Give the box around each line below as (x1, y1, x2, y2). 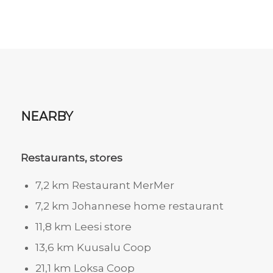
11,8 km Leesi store (35, 221, 132, 233)
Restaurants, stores (20, 151, 122, 164)
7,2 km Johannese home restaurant (35, 200, 224, 213)
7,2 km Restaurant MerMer (35, 179, 174, 192)
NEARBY (20, 109, 73, 124)
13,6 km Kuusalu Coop (35, 241, 151, 254)
